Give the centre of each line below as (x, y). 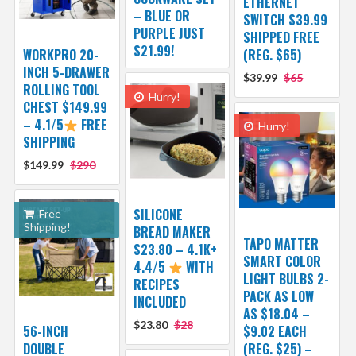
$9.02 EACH (275, 331)
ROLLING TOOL (61, 89)
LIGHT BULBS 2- (286, 279)
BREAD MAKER (172, 232)
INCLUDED (159, 302)
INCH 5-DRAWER (66, 72)
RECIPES (156, 284)
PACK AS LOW (279, 296)
